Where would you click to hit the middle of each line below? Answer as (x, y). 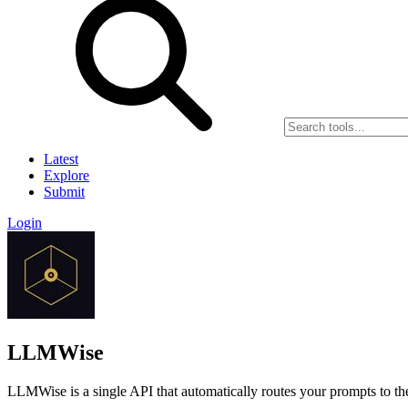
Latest (61, 159)
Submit (64, 192)
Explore (66, 175)
